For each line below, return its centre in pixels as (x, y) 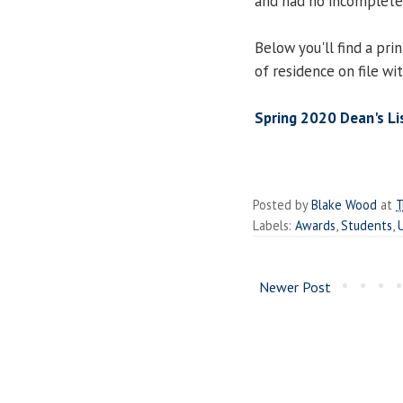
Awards (315, 225)
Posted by (282, 204)
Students (367, 225)
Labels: (274, 225)
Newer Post (295, 287)
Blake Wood (344, 204)
